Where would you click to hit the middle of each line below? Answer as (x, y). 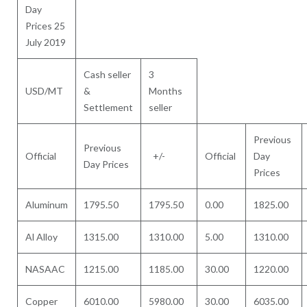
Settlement (109, 107)
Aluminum (47, 205)
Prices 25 (46, 26)
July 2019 (46, 42)
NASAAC (46, 269)
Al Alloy (42, 237)
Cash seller (108, 74)
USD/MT (45, 91)
